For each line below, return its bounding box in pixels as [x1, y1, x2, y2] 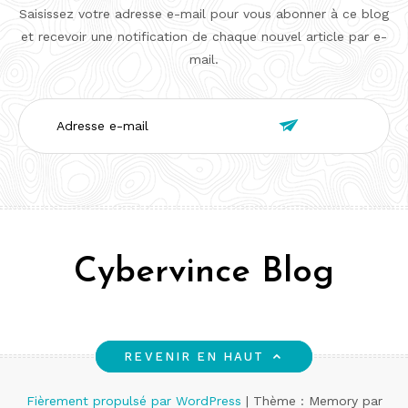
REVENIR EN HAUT [124, 349, 265, 363]
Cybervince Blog [74, 254, 334, 291]
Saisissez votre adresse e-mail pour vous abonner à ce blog [19, 5, 389, 21]
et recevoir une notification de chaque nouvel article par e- [21, 28, 387, 44]
